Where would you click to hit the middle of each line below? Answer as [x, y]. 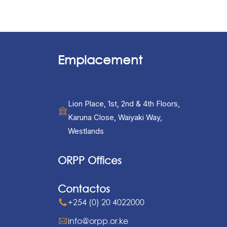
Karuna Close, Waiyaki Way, [115, 118]
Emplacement [100, 60]
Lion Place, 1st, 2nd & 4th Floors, [124, 104]
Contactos [84, 189]
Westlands [86, 131]
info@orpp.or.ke [98, 221]
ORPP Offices [89, 161]
